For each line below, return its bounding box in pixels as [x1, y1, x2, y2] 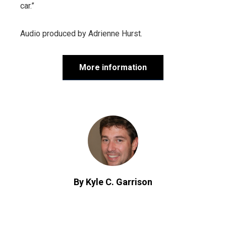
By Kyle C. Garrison [74, 176, 152, 187]
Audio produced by [20, 28, 88, 38]
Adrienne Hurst [88, 28, 141, 38]
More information [79, 62, 147, 72]
